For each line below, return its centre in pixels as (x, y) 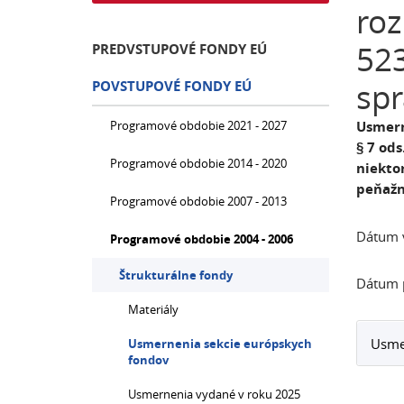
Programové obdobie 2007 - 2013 (198, 201)
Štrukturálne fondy (176, 275)
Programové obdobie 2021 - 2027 (198, 125)
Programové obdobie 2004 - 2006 (202, 239)
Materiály (153, 309)
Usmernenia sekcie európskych (220, 344)
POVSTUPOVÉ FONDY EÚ (172, 86)
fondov (148, 360)
